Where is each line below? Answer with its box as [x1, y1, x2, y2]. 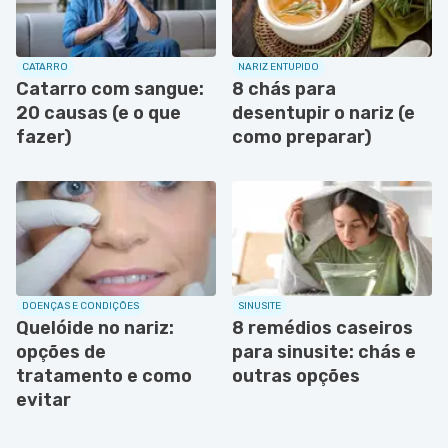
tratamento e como [16, 365, 192, 388]
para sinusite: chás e [232, 341, 416, 364]
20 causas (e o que [16, 102, 181, 125]
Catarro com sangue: [16, 78, 204, 101]
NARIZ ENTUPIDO [238, 61, 319, 74]
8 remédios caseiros [232, 317, 413, 340]
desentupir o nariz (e [232, 102, 415, 125]
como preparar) [232, 126, 372, 149]
